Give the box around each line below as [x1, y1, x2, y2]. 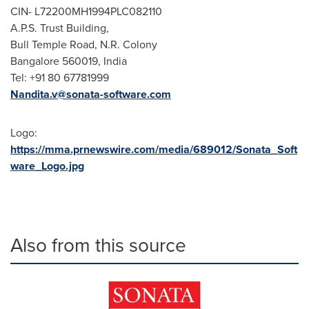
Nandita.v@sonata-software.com [10, 86, 171, 102]
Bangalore [10, 53, 59, 69]
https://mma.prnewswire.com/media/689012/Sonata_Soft [10, 141, 297, 157]
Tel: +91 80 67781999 [10, 70, 109, 86]
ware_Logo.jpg [10, 158, 84, 174]
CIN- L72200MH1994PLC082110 [10, 3, 162, 19]
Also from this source [10, 231, 186, 259]
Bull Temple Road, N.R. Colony [10, 37, 157, 52]
